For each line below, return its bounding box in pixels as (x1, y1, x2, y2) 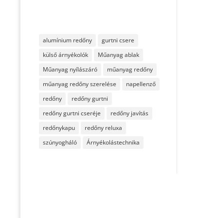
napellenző (126, 80, 156, 89)
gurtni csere (101, 36, 134, 45)
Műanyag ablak (97, 51, 139, 59)
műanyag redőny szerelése (42, 80, 116, 89)
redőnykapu (42, 124, 75, 132)
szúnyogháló (42, 138, 77, 147)
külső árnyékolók (42, 51, 88, 59)
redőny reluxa (84, 124, 122, 132)
